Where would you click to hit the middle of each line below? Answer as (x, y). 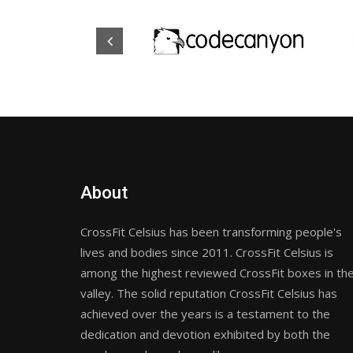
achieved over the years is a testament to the (205, 314)
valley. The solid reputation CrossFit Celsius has (209, 293)
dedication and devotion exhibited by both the (205, 334)
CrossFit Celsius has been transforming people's (211, 232)
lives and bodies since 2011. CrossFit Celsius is (207, 252)
